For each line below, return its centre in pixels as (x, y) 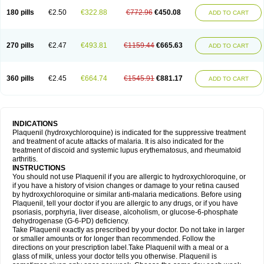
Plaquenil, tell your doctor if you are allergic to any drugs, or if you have (125, 203)
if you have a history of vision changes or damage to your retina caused (126, 186)
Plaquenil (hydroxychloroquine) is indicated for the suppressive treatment (129, 133)
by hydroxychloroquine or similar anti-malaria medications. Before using (127, 194)
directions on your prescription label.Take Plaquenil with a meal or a (121, 247)
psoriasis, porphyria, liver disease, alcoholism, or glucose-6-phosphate (125, 212)
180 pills (20, 12)
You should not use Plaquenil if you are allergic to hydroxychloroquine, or (129, 177)
